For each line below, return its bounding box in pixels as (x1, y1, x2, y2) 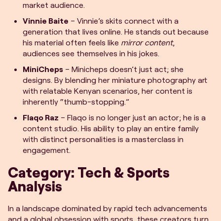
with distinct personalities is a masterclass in (23, 134, 184, 144)
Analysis (8, 177, 62, 194)
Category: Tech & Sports (8, 163, 170, 181)
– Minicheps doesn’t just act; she (63, 64, 184, 74)
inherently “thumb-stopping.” (23, 97, 129, 106)
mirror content (121, 37, 173, 47)
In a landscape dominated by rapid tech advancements (8, 203, 207, 213)
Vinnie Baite (23, 16, 69, 25)
